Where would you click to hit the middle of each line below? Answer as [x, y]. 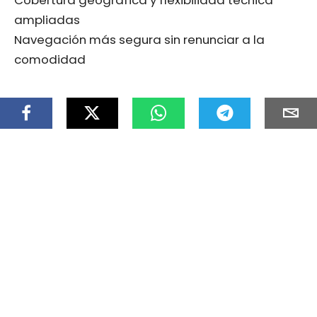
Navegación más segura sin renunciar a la [139, 39]
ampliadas [47, 19]
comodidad [50, 59]
